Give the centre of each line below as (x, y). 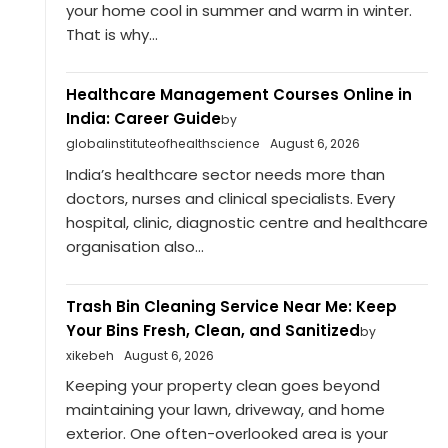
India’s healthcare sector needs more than (225, 174)
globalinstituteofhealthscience (162, 144)
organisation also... (134, 246)
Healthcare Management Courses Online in (238, 95)
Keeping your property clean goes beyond (222, 386)
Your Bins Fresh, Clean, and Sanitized (212, 330)
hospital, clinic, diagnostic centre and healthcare (246, 222)
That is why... (111, 35)
